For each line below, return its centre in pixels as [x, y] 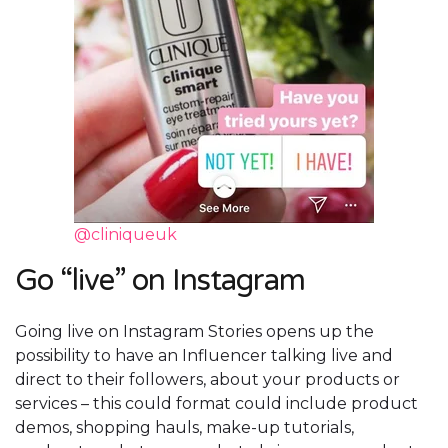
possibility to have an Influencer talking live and [204, 356]
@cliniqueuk [125, 235]
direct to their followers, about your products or [207, 380]
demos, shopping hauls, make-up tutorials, [184, 428]
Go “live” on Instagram [160, 281]
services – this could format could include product [216, 404]
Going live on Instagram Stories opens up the [194, 332]
